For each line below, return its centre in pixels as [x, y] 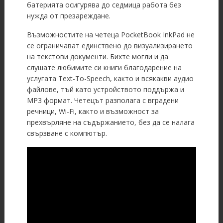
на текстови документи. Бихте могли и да [97, 57]
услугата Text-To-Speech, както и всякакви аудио [110, 79]
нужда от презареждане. [68, 16]
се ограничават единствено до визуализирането [110, 46]
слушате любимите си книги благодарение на [104, 68]
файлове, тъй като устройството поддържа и [105, 90]
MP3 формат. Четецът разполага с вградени [103, 101]
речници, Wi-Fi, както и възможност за [93, 111]
